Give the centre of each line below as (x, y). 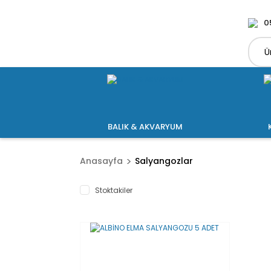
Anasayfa (101, 161)
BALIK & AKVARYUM (145, 126)
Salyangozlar (164, 161)
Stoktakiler (114, 190)
